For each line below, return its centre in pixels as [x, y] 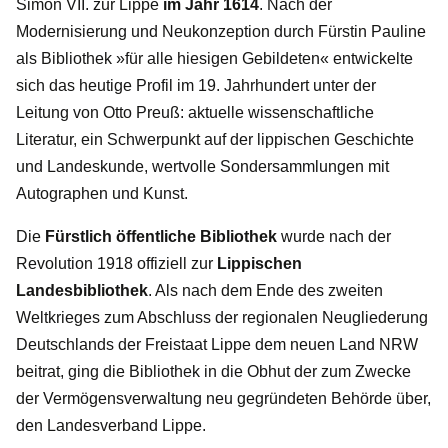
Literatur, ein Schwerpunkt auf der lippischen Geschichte [215, 139]
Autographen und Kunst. [102, 193]
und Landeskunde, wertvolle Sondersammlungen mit [202, 166]
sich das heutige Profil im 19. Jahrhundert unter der [196, 85]
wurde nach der [334, 236]
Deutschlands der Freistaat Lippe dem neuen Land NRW [217, 344]
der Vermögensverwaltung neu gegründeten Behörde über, [223, 398]
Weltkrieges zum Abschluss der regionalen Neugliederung [222, 317]
